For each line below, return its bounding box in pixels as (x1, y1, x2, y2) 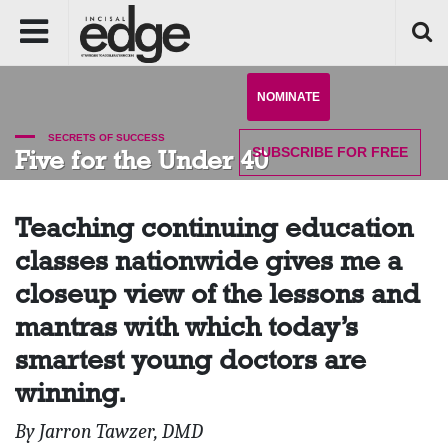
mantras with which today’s (15, 310, 358, 343)
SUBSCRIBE (252, 144, 333, 160)
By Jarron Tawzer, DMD (15, 420, 203, 444)
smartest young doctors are (15, 343, 366, 376)
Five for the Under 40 (15, 145, 268, 175)
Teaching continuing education (15, 211, 413, 244)
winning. (15, 376, 126, 409)
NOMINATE (257, 90, 320, 104)
